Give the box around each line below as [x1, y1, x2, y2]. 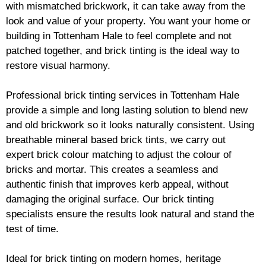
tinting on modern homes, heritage [67, 252, 221, 264]
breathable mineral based [6, 134, 121, 145]
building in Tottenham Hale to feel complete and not [6, 30, 232, 42]
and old [6, 119, 41, 131]
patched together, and [6, 45, 104, 56]
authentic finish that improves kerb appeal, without [6, 178, 229, 190]
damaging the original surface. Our [6, 193, 162, 205]
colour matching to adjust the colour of [59, 148, 232, 160]
